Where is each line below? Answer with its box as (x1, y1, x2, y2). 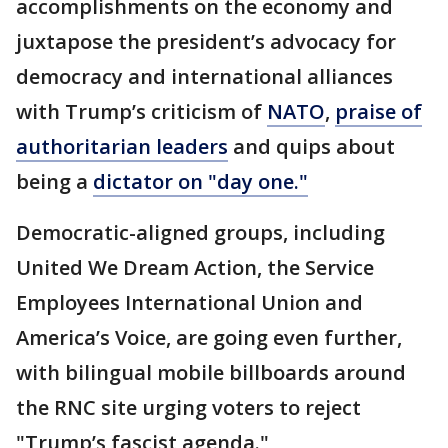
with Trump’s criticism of (16, 97, 267, 125)
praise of (335, 97, 422, 125)
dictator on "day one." (93, 167, 308, 195)
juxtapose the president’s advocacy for (16, 27, 396, 55)
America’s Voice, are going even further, (16, 323, 402, 351)
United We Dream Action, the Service (16, 253, 374, 281)
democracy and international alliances (16, 62, 393, 90)
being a (16, 167, 93, 195)
